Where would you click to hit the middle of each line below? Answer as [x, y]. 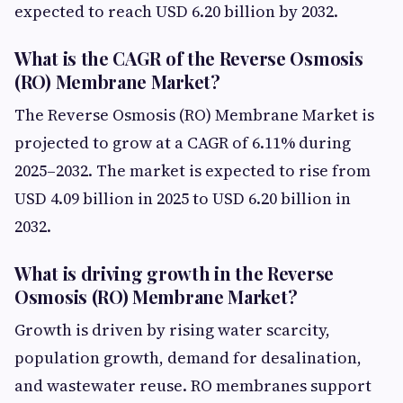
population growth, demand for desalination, [188, 358]
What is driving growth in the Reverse [174, 273]
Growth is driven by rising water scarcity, [172, 330]
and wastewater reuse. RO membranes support [193, 385]
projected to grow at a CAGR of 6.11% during [183, 143]
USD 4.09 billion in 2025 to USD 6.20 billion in [183, 198]
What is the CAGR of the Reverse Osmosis [189, 58]
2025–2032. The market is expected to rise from [193, 170]
